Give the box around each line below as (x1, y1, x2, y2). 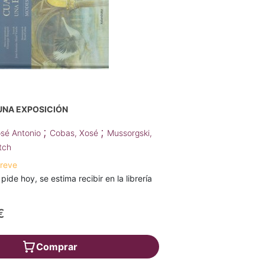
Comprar (35, 241, 77, 253)
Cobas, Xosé (50, 128, 101, 138)
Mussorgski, (107, 128, 153, 138)
